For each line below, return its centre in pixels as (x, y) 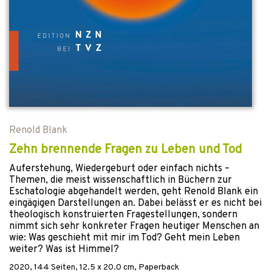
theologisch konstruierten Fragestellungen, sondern (123, 215)
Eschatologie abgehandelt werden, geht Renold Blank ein (134, 192)
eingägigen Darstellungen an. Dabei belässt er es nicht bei (135, 203)
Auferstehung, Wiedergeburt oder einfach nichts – (119, 169)
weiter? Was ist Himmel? (64, 250)
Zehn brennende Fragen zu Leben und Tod (125, 150)
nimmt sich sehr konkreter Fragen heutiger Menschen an (134, 226)
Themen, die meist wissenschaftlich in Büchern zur (121, 180)
